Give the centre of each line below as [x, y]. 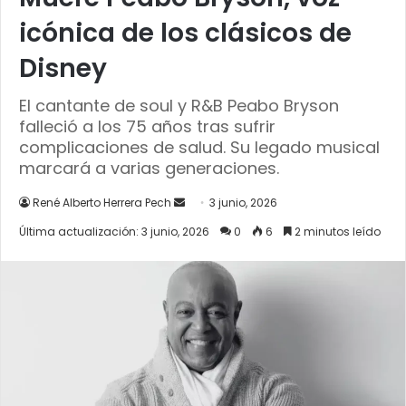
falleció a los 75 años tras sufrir [147, 126]
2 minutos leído [336, 231]
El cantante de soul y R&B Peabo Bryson [179, 105]
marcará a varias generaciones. [149, 168]
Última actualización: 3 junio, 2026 [114, 231]
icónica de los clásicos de [185, 33]
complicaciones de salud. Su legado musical [199, 147]
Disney [63, 68]
